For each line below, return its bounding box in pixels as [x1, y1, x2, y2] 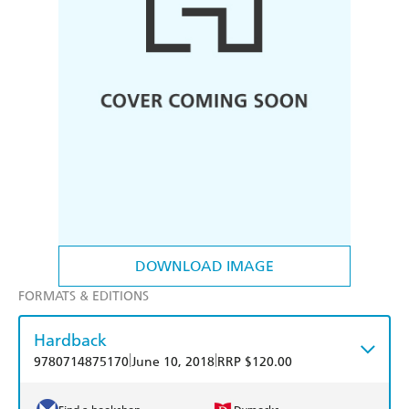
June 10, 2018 [131, 354, 215, 371]
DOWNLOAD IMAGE [135, 257, 274, 276]
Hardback [34, 330, 107, 351]
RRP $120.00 [217, 354, 292, 371]
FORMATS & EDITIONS [18, 288, 149, 305]
